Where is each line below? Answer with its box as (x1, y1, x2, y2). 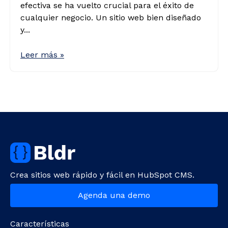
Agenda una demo (78, 190, 150, 201)
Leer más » (20, 50, 64, 60)
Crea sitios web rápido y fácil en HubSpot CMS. (10, 170, 194, 180)
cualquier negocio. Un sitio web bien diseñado (20, 13, 201, 23)
